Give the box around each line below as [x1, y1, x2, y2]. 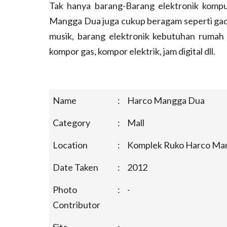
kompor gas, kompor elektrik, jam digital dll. [49, 46, 215, 57]
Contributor [53, 199, 100, 210]
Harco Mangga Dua [127, 95, 205, 106]
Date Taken [53, 162, 98, 173]
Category [53, 117, 90, 128]
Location [53, 139, 88, 150]
